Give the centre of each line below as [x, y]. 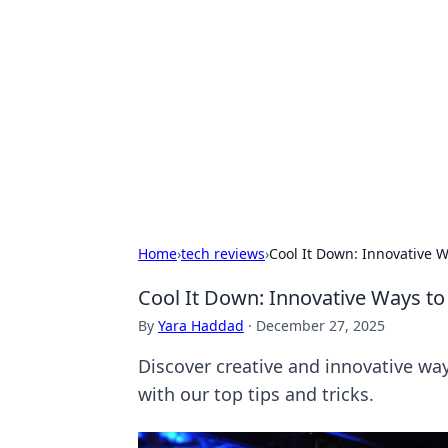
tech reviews [223, 253]
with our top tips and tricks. [256, 394]
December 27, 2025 [320, 325]
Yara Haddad [201, 325]
